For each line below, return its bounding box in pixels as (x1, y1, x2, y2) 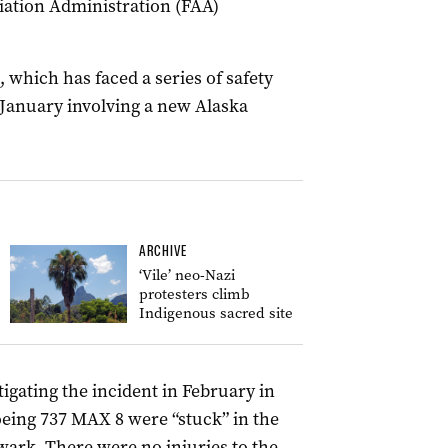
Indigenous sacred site (139, 303, 293, 323)
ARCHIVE (139, 242, 187, 260)
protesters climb (139, 284, 250, 304)
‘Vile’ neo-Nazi (139, 265, 235, 285)
